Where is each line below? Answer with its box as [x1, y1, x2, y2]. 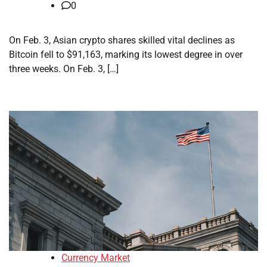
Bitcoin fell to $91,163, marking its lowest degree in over [9, 49, 243, 61]
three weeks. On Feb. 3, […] [9, 63, 119, 75]
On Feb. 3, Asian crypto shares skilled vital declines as [9, 35, 235, 46]
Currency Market [61, 252, 130, 264]
